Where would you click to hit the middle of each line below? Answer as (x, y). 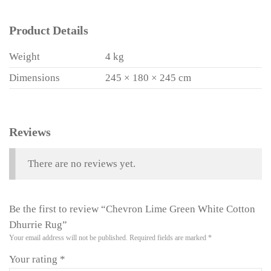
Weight (24, 57)
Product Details (49, 31)
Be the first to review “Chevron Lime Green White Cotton (132, 209)
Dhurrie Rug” (38, 225)
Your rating (34, 260)
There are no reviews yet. (81, 164)
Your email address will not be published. (68, 238)
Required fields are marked (169, 238)
